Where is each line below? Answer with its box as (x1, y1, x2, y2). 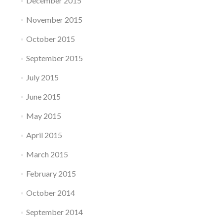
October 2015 (26, 34, 75, 44)
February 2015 (26, 169, 76, 179)
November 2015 (26, 15, 82, 25)
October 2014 (26, 188, 75, 198)
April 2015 (26, 130, 62, 140)
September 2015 (26, 53, 83, 63)
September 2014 (26, 207, 83, 217)
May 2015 (26, 111, 61, 121)
